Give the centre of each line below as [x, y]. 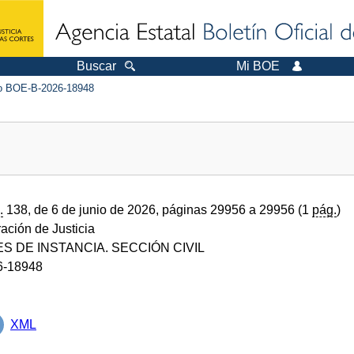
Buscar [96, 66]
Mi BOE [258, 66]
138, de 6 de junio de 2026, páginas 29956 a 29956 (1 [158, 209]
